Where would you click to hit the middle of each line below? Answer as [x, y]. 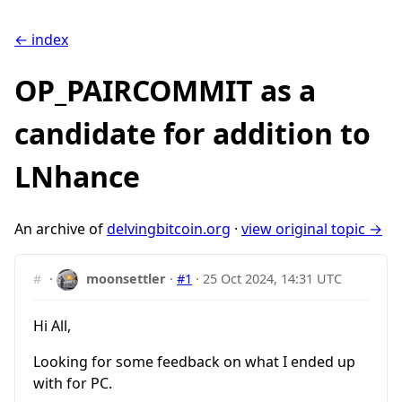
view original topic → [312, 228]
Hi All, [52, 325]
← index [41, 39]
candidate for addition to [192, 134]
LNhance [77, 177]
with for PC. [73, 383]
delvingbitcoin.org [169, 228]
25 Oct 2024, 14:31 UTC [273, 278]
